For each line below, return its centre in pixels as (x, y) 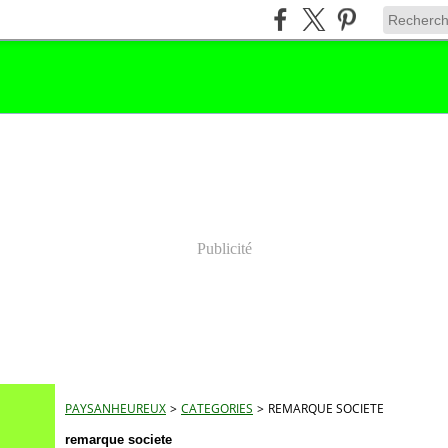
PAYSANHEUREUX (115, 408)
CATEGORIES (217, 408)
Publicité (224, 248)
